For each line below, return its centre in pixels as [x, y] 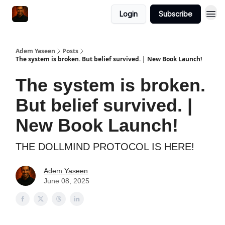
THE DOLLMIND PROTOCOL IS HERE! [105, 147]
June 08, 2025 [67, 181]
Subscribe [176, 14]
